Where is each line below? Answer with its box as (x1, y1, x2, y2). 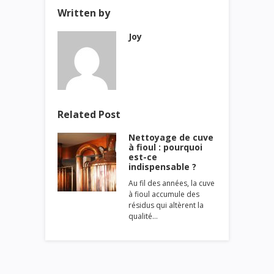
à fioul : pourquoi (128, 141, 202, 153)
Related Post (57, 107, 120, 121)
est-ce (128, 150, 157, 163)
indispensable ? (128, 160, 196, 172)
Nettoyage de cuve (128, 131, 213, 143)
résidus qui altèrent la (128, 199, 204, 210)
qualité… (128, 210, 158, 221)
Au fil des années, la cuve (128, 177, 215, 188)
